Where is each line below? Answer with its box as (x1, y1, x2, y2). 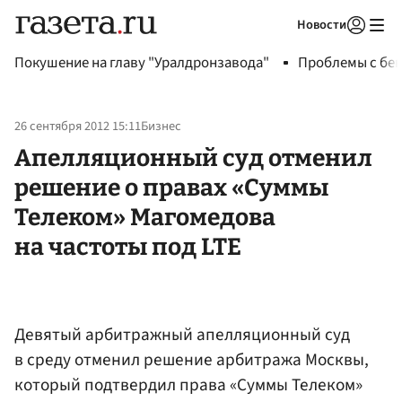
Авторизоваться (240, 39, 325, 56)
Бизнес (141, 117, 181, 136)
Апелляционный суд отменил (14, 143, 372, 172)
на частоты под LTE (14, 232, 241, 261)
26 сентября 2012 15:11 (14, 117, 141, 136)
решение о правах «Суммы (14, 172, 328, 202)
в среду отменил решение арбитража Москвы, (14, 346, 369, 372)
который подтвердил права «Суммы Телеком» (14, 371, 363, 398)
